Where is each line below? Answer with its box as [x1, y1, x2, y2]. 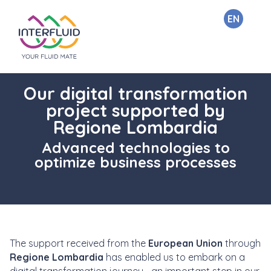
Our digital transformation [24, 82, 247, 104]
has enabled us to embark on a [103, 251, 245, 263]
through [223, 237, 261, 249]
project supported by [46, 99, 225, 121]
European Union [146, 237, 223, 249]
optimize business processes [34, 153, 237, 171]
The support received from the [10, 237, 146, 249]
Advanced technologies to [41, 139, 230, 157]
